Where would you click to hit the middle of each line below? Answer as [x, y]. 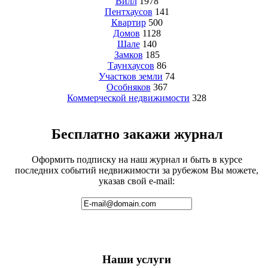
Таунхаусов [131, 65]
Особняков [128, 87]
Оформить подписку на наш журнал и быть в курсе [137, 159]
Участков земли [131, 76]
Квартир [128, 22]
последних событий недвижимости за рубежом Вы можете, [137, 170]
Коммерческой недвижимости [128, 98]
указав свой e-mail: [137, 181]
